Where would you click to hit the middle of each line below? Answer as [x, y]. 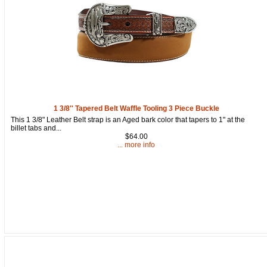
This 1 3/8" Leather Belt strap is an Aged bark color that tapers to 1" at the [128, 119]
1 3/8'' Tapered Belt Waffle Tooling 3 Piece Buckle [136, 108]
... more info [136, 145]
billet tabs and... [36, 128]
